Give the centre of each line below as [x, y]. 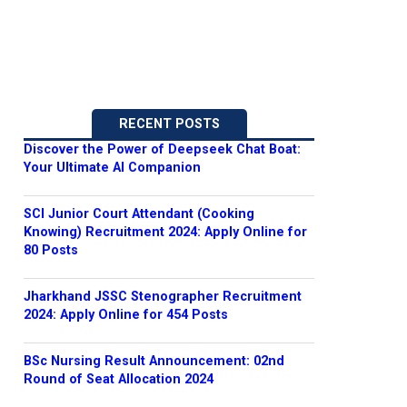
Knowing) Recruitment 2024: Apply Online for [165, 232]
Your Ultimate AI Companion [112, 168]
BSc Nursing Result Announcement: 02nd [154, 361]
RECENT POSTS [169, 124]
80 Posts [51, 250]
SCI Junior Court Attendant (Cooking [139, 214]
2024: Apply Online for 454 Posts [126, 315]
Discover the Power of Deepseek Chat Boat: [162, 149]
